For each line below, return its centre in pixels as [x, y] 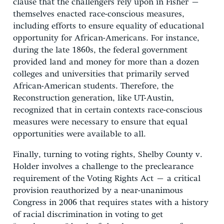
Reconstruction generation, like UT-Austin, [93, 98]
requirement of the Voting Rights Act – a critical [107, 178]
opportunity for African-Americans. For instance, [106, 38]
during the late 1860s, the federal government [100, 50]
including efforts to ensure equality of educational [108, 26]
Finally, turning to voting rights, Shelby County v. [108, 154]
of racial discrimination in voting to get [88, 214]
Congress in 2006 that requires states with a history [111, 202]
